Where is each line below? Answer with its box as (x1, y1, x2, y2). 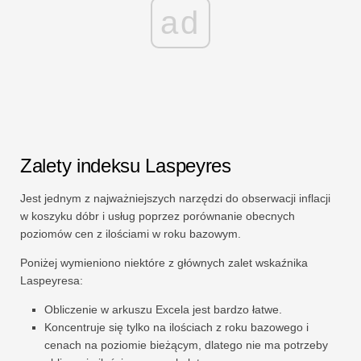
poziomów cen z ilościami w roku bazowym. (20, 227, 241, 241)
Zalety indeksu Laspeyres (20, 155, 231, 177)
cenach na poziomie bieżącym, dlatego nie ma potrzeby (44, 338, 328, 352)
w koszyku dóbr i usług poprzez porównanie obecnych (20, 210, 295, 223)
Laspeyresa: (20, 274, 83, 288)
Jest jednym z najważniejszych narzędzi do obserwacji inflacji (20, 192, 330, 205)
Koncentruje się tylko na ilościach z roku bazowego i (44, 321, 309, 334)
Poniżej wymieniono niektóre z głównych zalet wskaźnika (20, 256, 308, 270)
